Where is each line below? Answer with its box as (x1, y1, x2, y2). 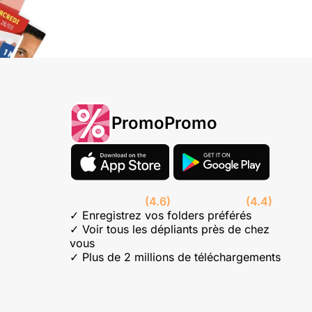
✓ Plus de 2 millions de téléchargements (69, 250, 281, 265)
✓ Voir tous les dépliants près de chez (69, 222, 270, 237)
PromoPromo (111, 113, 217, 134)
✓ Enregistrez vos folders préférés (69, 208, 251, 223)
